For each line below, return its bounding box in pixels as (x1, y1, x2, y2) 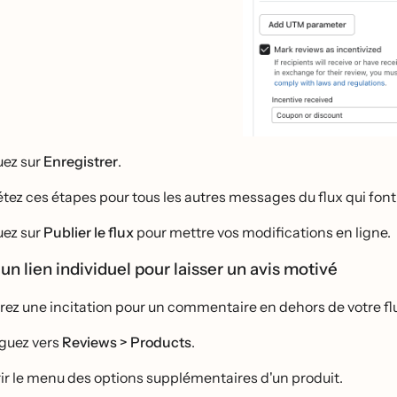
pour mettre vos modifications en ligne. (134, 223, 391, 242)
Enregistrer (43, 152, 118, 171)
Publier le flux (43, 223, 134, 242)
